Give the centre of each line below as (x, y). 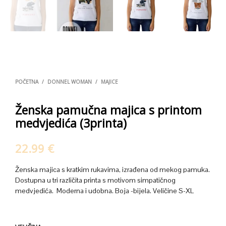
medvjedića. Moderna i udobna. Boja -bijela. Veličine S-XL (104, 191)
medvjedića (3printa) (71, 123)
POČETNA (27, 82)
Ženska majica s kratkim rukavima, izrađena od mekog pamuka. (112, 170)
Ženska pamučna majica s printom (108, 110)
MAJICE (109, 82)
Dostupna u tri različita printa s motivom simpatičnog (95, 180)
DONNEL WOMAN (70, 82)
